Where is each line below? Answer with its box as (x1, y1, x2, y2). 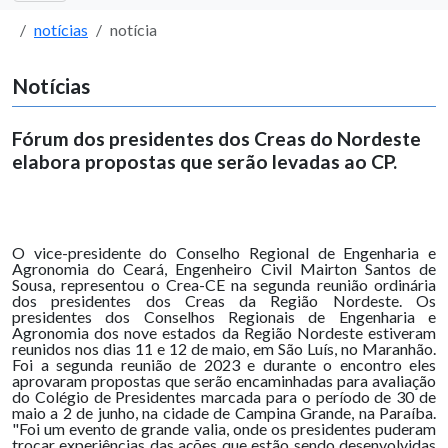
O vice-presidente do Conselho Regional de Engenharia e (12, 243, 436, 262)
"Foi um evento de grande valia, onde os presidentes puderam (12, 419, 436, 438)
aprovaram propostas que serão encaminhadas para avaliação (12, 371, 436, 390)
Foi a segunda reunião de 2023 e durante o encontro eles (12, 355, 436, 374)
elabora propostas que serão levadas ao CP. (12, 150, 397, 173)
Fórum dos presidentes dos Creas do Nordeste (12, 127, 421, 150)
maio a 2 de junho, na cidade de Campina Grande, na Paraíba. (12, 403, 436, 422)
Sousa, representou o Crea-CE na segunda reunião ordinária (12, 275, 436, 294)
